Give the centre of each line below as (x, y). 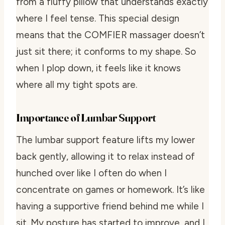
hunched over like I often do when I (91, 173)
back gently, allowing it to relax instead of (105, 156)
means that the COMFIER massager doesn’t (110, 35)
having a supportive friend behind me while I (110, 206)
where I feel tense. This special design (98, 18)
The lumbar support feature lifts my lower (105, 140)
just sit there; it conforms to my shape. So (106, 51)
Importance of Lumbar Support (86, 117)
